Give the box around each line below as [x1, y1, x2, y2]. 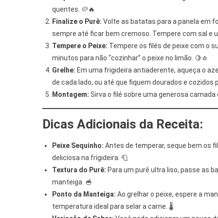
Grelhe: [52, 66, 75, 74]
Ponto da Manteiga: [52, 190, 116, 198]
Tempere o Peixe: [52, 41, 108, 50]
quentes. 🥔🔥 [52, 5, 95, 13]
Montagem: [52, 90, 89, 98]
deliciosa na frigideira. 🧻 [52, 153, 128, 162]
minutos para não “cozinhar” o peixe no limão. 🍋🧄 [52, 54, 208, 62]
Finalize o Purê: [52, 17, 102, 25]
